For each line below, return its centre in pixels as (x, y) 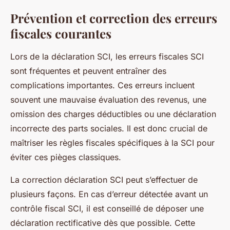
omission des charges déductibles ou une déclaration (113, 114)
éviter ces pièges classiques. (66, 157)
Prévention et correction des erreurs (114, 18)
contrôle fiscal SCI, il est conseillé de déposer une (107, 208)
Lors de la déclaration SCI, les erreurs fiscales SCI (107, 56)
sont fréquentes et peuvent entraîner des (88, 71)
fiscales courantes (61, 33)
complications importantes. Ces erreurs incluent (102, 85)
